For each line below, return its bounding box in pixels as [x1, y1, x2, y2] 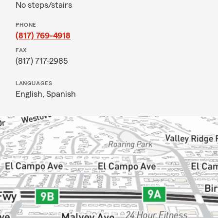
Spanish [46, 90, 76, 98]
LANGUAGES [16, 80, 53, 86]
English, [16, 90, 46, 98]
